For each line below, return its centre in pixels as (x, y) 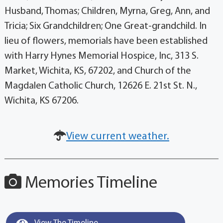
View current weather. (118, 137)
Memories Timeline (89, 184)
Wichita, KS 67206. (41, 101)
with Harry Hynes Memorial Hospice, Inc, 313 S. (101, 56)
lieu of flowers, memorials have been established (106, 42)
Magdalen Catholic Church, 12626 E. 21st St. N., (101, 86)
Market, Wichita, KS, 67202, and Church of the (98, 71)
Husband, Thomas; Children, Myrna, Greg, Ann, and (107, 12)
